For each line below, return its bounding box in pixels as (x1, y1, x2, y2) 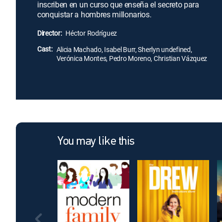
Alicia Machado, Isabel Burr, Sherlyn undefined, (56, 45, 192, 54)
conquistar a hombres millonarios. (37, 9, 152, 20)
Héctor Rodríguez (65, 28, 117, 38)
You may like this (57, 136, 135, 148)
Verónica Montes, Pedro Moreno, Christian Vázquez (56, 54, 208, 63)
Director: (37, 28, 62, 38)
